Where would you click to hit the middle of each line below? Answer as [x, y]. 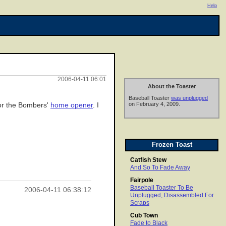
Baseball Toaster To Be [162, 188]
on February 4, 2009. [154, 104]
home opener [72, 105]
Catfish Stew [148, 160]
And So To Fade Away [160, 168]
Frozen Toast [172, 145]
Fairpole [142, 180]
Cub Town [144, 216]
